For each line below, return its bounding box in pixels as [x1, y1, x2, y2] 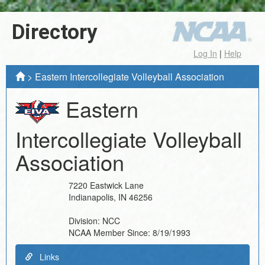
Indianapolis [69, 190, 114, 203]
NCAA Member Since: [69, 226, 153, 238]
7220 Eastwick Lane [69, 179, 144, 191]
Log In [193, 47, 217, 59]
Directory [12, 20, 98, 44]
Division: [69, 214, 102, 227]
